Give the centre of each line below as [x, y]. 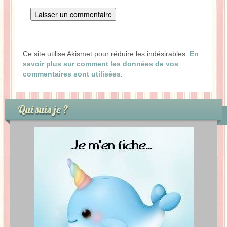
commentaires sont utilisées [72, 74]
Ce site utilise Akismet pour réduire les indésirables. [106, 54]
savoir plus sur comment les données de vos [101, 64]
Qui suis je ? [43, 109]
